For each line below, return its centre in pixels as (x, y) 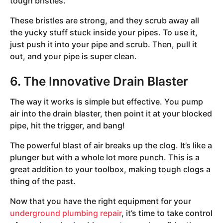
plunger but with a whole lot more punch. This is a (105, 157)
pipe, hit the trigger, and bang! (67, 125)
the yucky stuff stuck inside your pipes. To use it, (104, 33)
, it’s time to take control (167, 213)
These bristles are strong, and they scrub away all (105, 21)
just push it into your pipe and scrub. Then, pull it (104, 45)
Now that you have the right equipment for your (101, 201)
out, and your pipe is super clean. (73, 56)
